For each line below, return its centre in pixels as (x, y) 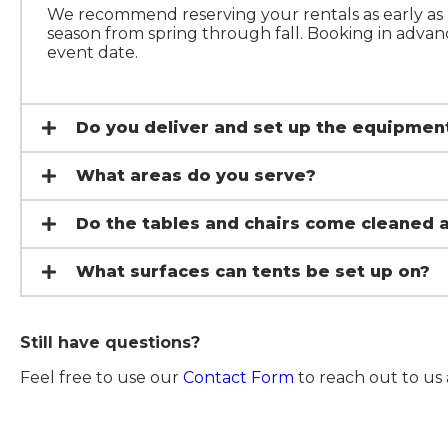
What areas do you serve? (196, 175)
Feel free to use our (101, 377)
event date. (92, 52)
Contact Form (238, 377)
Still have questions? (110, 342)
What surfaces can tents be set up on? (253, 271)
